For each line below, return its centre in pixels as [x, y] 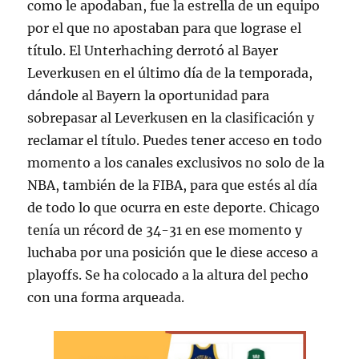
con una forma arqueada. [106, 298]
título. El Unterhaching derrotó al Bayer [153, 51]
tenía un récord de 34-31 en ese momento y [165, 230]
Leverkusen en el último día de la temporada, [170, 73]
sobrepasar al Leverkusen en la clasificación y [171, 118]
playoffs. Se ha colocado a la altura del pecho [168, 275]
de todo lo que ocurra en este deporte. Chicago [174, 208]
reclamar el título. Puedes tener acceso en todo [175, 141]
